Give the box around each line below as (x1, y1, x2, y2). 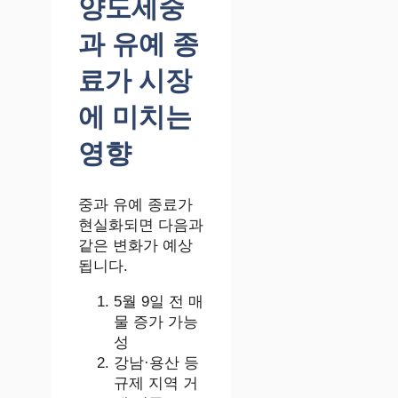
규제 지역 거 (114, 375, 198, 393)
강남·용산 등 (114, 354, 199, 372)
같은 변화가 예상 (78, 237, 193, 255)
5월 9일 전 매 (114, 293, 203, 311)
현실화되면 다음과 (78, 217, 203, 235)
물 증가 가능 (114, 314, 198, 331)
